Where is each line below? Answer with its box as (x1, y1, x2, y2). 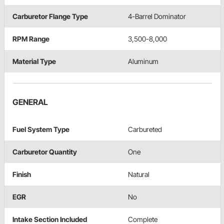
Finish (12, 170, 31, 179)
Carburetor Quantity (12, 147, 77, 156)
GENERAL (12, 97, 48, 107)
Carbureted (128, 125, 162, 134)
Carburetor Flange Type (12, 12, 88, 21)
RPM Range (12, 34, 49, 43)
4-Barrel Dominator (128, 12, 186, 21)
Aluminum (128, 57, 158, 66)
